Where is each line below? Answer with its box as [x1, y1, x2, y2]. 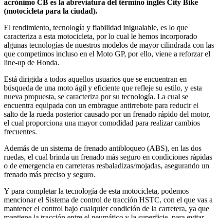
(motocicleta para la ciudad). [4, 6, 97, 15]
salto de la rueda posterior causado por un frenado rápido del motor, [4, 109, 210, 118]
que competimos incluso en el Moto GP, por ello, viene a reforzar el [4, 49, 210, 58]
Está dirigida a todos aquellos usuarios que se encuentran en [4, 74, 187, 83]
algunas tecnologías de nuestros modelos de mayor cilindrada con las [4, 40, 214, 49]
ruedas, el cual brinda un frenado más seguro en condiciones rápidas [4, 152, 212, 161]
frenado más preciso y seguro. [4, 170, 95, 179]
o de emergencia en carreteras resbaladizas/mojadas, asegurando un [4, 161, 209, 170]
